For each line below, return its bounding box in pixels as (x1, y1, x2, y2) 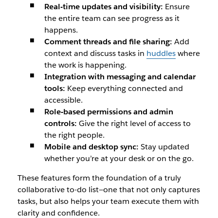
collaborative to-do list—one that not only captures (17, 184, 200, 195)
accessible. (44, 95, 83, 105)
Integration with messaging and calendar (44, 72, 196, 82)
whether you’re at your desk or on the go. (44, 153, 194, 163)
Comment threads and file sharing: (44, 36, 172, 47)
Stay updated (138, 142, 189, 152)
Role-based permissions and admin (44, 107, 173, 117)
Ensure (163, 1, 190, 12)
